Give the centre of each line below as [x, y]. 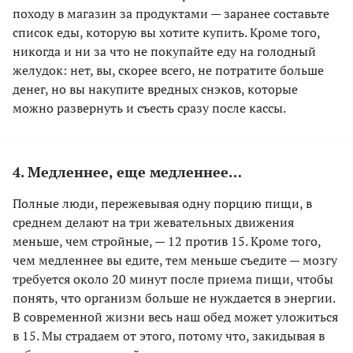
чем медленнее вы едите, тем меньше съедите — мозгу [175, 260]
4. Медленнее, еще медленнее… [127, 172]
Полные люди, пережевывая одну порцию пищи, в [162, 204]
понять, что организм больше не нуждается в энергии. [174, 298]
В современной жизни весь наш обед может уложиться [175, 317]
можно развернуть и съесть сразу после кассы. [149, 108]
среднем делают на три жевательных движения [153, 223]
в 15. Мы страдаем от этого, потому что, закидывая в [169, 336]
